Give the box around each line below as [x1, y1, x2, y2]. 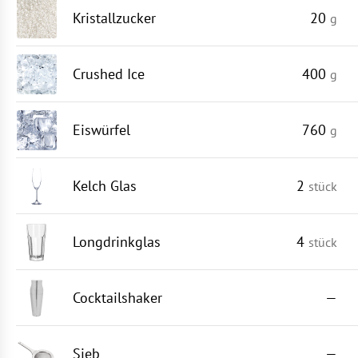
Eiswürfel [73, 121, 130, 139]
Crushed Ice [73, 65, 145, 83]
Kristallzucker [73, 9, 156, 27]
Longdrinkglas [73, 233, 161, 251]
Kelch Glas [73, 177, 137, 195]
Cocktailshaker [73, 288, 162, 307]
